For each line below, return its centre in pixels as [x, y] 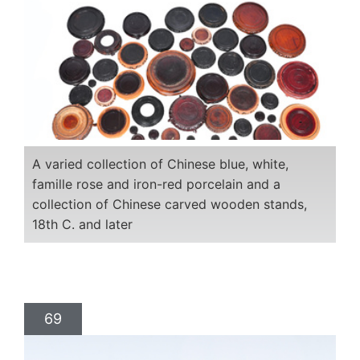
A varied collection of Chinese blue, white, [160, 164]
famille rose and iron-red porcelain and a [156, 184]
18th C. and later [82, 224]
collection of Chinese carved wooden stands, [170, 204]
